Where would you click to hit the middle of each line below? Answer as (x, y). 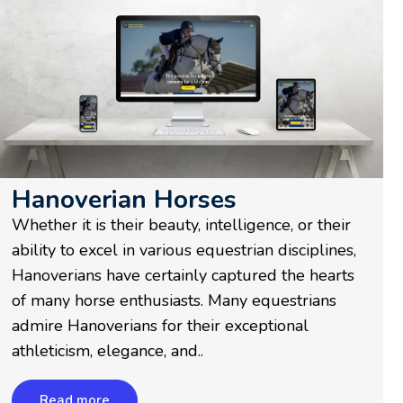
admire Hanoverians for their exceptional (160, 326)
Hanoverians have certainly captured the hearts (183, 276)
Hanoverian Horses (124, 200)
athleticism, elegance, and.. (107, 351)
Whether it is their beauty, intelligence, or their (181, 225)
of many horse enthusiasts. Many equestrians (174, 301)
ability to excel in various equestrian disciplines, (184, 251)
